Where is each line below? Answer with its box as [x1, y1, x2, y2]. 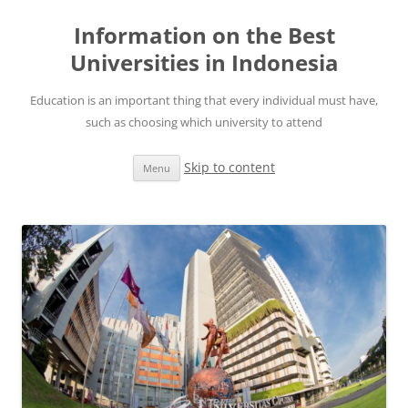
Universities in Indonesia [69, 47, 339, 77]
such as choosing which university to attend [86, 114, 322, 130]
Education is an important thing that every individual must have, [30, 92, 378, 108]
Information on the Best [73, 20, 335, 50]
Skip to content [184, 158, 275, 176]
